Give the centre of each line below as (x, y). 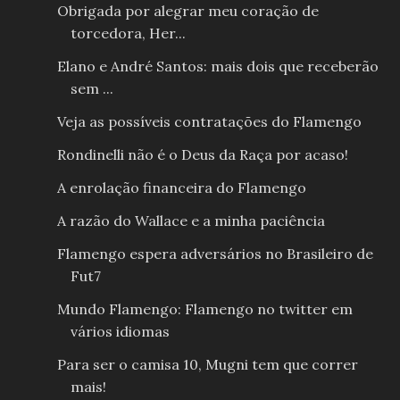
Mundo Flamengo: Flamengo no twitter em (204, 309)
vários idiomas (120, 332)
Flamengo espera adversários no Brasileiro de (215, 254)
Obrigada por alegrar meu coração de (187, 11)
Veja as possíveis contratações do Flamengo (209, 122)
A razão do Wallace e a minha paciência (191, 221)
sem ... (92, 89)
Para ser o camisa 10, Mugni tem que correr (207, 365)
